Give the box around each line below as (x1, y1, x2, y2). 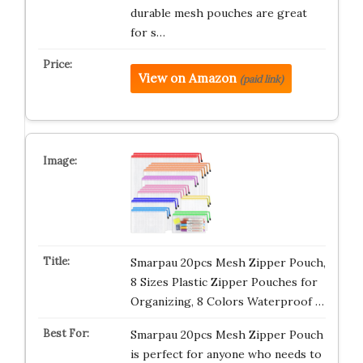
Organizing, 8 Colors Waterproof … (130, 294, 324, 309)
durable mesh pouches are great (130, 6, 307, 20)
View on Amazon (138, 70, 237, 86)
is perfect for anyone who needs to (130, 347, 322, 361)
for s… (130, 25, 165, 40)
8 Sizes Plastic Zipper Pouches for (130, 275, 318, 289)
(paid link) (239, 73, 284, 85)
